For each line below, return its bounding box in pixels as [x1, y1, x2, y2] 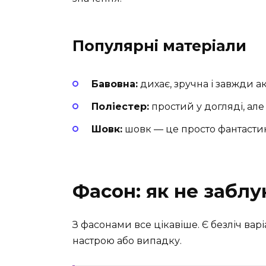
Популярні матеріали [72, 36, 246, 55]
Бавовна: [91, 78, 138, 90]
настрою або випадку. [72, 235, 182, 247]
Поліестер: [91, 101, 149, 113]
